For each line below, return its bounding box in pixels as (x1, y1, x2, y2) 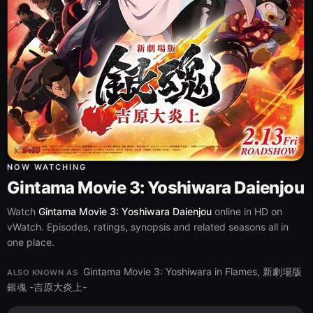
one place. (7, 236, 54, 248)
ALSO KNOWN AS (7, 268, 78, 277)
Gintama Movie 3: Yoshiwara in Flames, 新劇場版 (83, 265, 303, 277)
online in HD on (212, 205, 282, 217)
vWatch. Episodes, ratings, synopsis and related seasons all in (7, 221, 289, 233)
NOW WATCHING (7, 162, 87, 172)
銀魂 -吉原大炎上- (7, 281, 87, 293)
